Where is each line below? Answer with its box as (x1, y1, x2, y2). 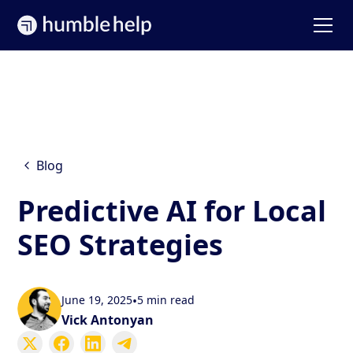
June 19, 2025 (61, 292, 133, 307)
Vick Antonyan (61, 311, 154, 329)
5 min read (137, 292, 195, 307)
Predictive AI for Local (17, 191, 327, 230)
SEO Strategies (17, 225, 224, 264)
